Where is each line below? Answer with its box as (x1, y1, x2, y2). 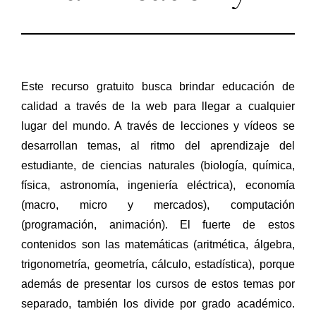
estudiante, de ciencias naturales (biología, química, (21, 159, 295, 171)
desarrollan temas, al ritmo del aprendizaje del (21, 139, 295, 152)
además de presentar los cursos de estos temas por (21, 277, 295, 290)
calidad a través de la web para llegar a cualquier (21, 99, 295, 112)
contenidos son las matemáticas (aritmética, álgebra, (21, 238, 295, 250)
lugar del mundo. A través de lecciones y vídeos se (21, 119, 295, 132)
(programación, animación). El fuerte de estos (21, 218, 295, 231)
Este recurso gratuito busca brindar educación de (21, 80, 295, 92)
